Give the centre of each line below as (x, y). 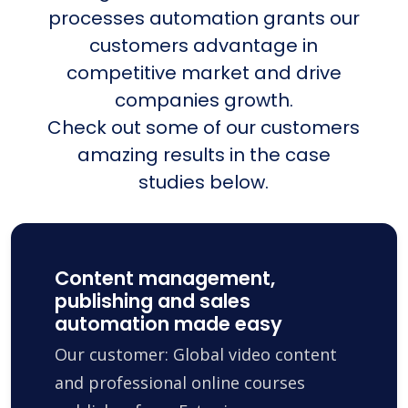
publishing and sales (153, 301)
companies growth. (204, 100)
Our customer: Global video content (196, 354)
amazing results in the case (204, 154)
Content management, (165, 278)
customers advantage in (204, 45)
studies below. (204, 182)
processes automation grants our (204, 18)
